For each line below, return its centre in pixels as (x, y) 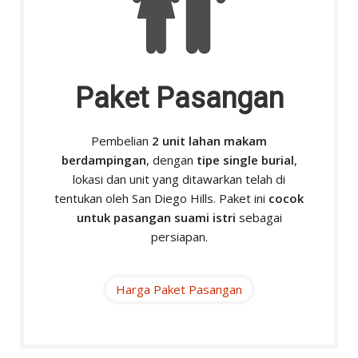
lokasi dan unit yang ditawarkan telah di (179, 179)
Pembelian (121, 141)
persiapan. (179, 237)
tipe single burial (245, 160)
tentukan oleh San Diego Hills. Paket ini (161, 199)
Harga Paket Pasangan (179, 290)
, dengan (171, 160)
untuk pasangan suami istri (156, 218)
